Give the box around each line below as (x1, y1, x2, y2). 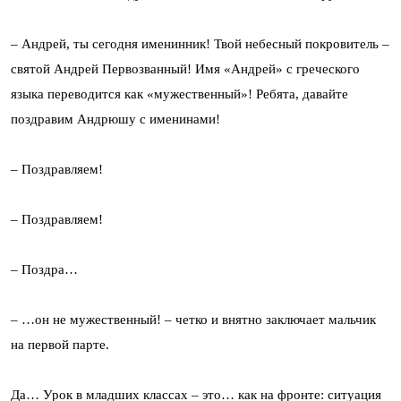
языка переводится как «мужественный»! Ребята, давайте (11, 87, 348, 101)
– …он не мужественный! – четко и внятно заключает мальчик (11, 312, 376, 327)
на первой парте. (11, 337, 109, 352)
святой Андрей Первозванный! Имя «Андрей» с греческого (11, 62, 360, 76)
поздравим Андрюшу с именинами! (11, 112, 220, 126)
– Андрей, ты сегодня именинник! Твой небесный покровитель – (11, 37, 389, 51)
